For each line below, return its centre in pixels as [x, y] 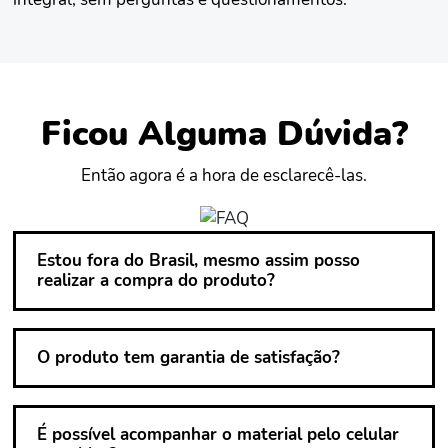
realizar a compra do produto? [156, 281]
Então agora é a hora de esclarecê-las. [224, 175]
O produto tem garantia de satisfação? [188, 358]
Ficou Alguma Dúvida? [224, 134]
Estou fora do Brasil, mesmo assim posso [198, 261]
